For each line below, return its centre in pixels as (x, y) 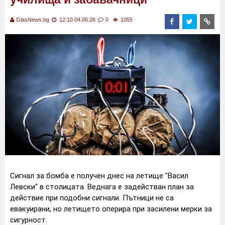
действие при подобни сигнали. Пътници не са (92, 198)
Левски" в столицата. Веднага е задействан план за (102, 187)
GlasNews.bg (33, 20)
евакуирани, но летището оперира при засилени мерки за (111, 209)
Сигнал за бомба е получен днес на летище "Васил (99, 176)
